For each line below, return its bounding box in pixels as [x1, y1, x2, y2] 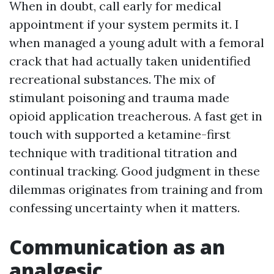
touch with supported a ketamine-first [9, 127, 231, 142]
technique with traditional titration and [9, 145, 237, 160]
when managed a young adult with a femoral [9, 35, 264, 50]
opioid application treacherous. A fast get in [9, 108, 262, 124]
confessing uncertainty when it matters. [9, 200, 240, 215]
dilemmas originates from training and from [9, 182, 263, 197]
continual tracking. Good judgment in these [9, 163, 260, 179]
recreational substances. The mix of [9, 72, 215, 87]
